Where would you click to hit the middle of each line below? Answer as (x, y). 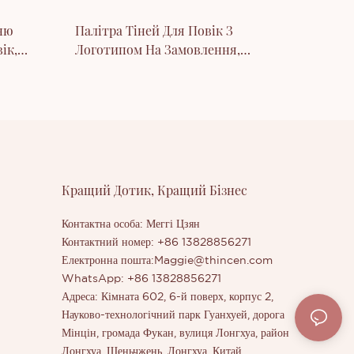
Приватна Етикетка (134, 69)
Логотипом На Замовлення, (157, 50)
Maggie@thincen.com (214, 261)
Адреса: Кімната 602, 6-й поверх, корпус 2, (168, 298)
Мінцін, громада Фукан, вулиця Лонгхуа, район (176, 334)
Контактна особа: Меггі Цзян (131, 225)
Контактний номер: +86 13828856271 (157, 243)
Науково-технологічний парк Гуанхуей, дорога (173, 316)
